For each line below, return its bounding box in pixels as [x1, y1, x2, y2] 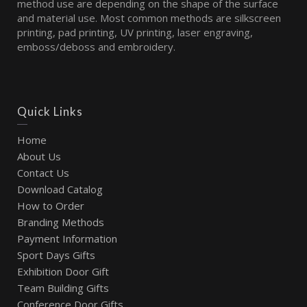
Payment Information [17, 231, 117, 245]
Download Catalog [17, 182, 103, 196]
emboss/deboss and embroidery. [17, 39, 175, 53]
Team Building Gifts [17, 280, 109, 295]
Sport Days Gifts [17, 247, 95, 262]
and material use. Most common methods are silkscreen [17, 10, 281, 25]
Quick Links [17, 103, 83, 119]
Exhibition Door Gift [17, 264, 109, 278]
